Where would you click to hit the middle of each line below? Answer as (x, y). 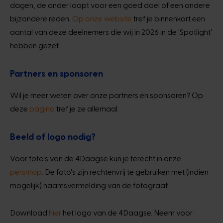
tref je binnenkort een (168, 18)
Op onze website (102, 18)
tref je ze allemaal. (87, 108)
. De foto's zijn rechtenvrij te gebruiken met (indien (125, 171)
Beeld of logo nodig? (53, 136)
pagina (42, 108)
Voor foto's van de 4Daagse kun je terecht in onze (96, 158)
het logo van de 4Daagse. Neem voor (127, 212)
